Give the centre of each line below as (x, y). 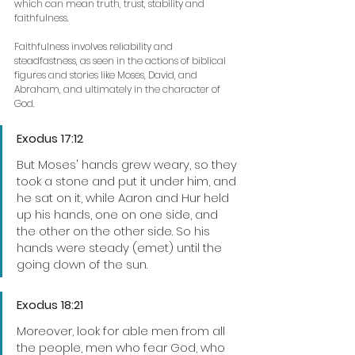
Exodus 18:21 (50, 304)
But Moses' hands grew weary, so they (128, 164)
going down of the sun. (82, 264)
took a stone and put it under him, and (128, 181)
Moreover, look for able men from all (122, 330)
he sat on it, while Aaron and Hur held (124, 197)
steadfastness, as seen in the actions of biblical (121, 60)
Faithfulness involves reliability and (95, 46)
